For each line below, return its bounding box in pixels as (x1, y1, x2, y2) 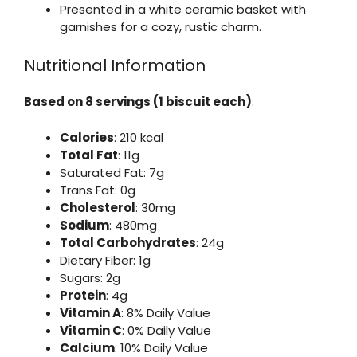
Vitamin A (60, 304, 121, 321)
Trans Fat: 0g (60, 181, 135, 198)
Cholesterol (60, 198, 135, 216)
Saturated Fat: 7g (60, 163, 164, 181)
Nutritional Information (24, 54, 206, 77)
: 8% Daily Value (121, 304, 210, 321)
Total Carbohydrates (60, 233, 196, 251)
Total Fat (60, 146, 118, 163)
